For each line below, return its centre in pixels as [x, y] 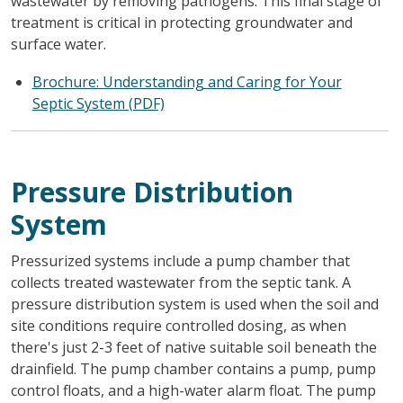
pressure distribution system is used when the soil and [194, 304]
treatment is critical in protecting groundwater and [181, 22]
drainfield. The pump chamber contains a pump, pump [193, 368]
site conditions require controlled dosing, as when [178, 325]
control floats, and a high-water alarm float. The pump [193, 390]
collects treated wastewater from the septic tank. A [180, 282]
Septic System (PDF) [98, 103]
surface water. [58, 44]
